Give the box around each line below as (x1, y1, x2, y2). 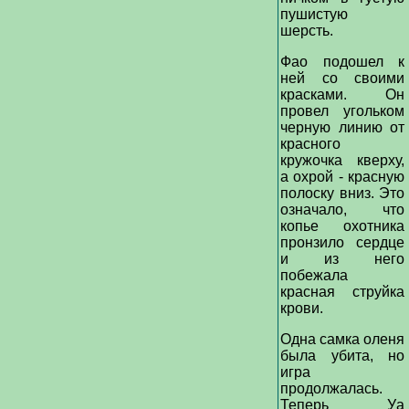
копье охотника (280, 218, 404, 234)
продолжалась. (280, 381, 383, 396)
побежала (280, 267, 348, 283)
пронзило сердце (280, 235, 404, 250)
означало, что (280, 202, 404, 217)
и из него (280, 251, 404, 267)
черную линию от (280, 120, 404, 135)
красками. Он (280, 87, 404, 102)
